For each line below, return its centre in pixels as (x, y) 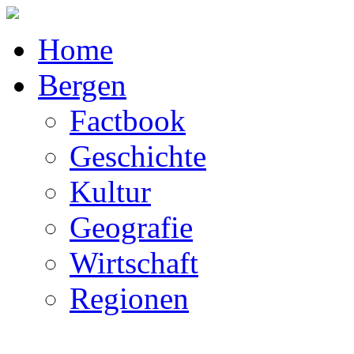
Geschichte (138, 156)
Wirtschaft (134, 263)
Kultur (110, 192)
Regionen (129, 298)
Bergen (82, 85)
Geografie (131, 227)
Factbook (128, 121)
